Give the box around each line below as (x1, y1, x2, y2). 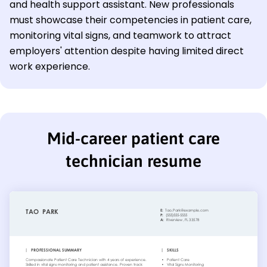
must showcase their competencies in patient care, (10, 13, 252, 27)
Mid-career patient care (47, 129, 220, 148)
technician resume (66, 151, 201, 171)
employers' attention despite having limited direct (10, 44, 244, 58)
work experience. (10, 60, 90, 74)
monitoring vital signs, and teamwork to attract (10, 29, 231, 43)
